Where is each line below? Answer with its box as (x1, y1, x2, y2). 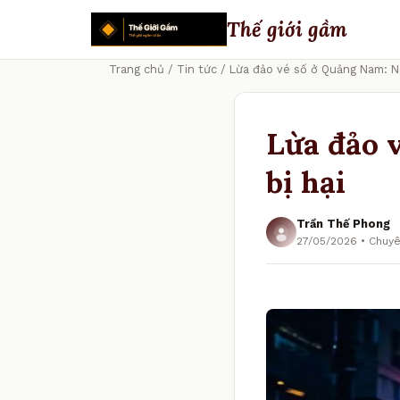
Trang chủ (109, 62, 164, 76)
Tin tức (177, 62, 217, 76)
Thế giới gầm (227, 16, 347, 42)
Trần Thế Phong (296, 217, 390, 230)
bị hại (266, 162, 346, 201)
